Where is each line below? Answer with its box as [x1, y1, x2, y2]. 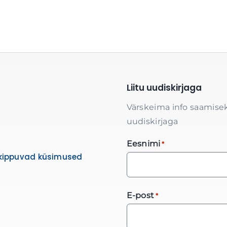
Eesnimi [126, 139, 161, 148]
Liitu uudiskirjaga [126, 82, 202, 94]
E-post [126, 191, 154, 200]
